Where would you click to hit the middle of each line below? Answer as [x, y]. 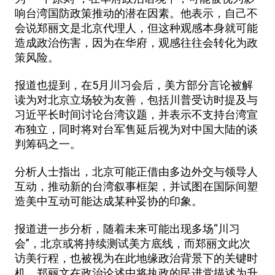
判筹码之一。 [48, 144]
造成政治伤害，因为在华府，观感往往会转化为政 [136, 43]
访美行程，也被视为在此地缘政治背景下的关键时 [136, 258]
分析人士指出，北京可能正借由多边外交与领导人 [136, 172]
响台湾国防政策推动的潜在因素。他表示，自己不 [136, 13]
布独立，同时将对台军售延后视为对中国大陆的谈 [136, 129]
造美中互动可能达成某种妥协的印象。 [109, 201]
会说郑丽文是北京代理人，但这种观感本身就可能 [136, 28]
